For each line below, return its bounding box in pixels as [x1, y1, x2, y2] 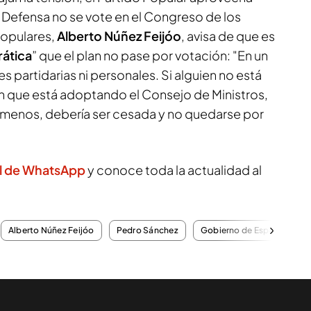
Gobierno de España [200, 225, 285, 235]
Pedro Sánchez [116, 225, 178, 235]
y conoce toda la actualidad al [85, 162, 262, 178]
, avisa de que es [181, 28, 275, 44]
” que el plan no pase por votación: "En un [32, 47, 268, 63]
